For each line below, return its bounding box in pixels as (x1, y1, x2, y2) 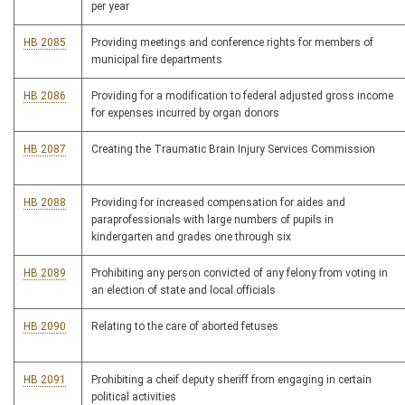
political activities (91, 391, 176, 403)
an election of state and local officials (91, 284, 276, 297)
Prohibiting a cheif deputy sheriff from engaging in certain (91, 373, 372, 386)
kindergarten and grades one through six (91, 231, 291, 243)
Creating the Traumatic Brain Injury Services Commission (91, 143, 375, 155)
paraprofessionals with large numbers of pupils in (91, 213, 334, 226)
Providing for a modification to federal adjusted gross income (91, 89, 393, 102)
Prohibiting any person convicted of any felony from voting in (91, 267, 388, 279)
